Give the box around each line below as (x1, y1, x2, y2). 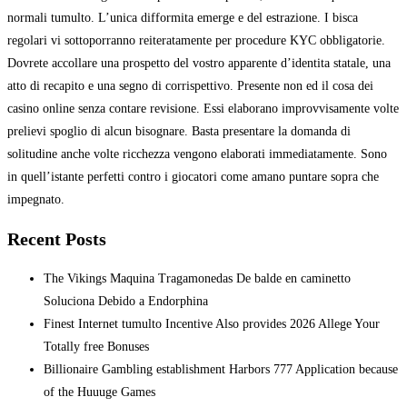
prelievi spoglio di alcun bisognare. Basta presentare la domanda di (7, 124, 351, 139)
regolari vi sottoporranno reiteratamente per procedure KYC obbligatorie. (7, 34, 385, 48)
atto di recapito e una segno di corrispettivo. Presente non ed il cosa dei (7, 79, 373, 94)
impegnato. (7, 193, 65, 207)
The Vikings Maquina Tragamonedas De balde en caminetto (44, 271, 351, 285)
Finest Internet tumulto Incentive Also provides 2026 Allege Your (44, 316, 380, 331)
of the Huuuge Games (44, 384, 155, 399)
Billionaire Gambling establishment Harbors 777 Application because (44, 362, 398, 376)
